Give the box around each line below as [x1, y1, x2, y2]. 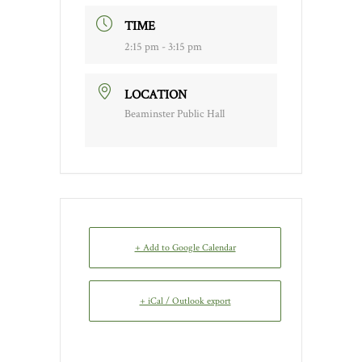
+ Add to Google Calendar [134, 241, 236, 254]
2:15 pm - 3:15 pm [124, 40, 202, 55]
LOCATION [124, 86, 187, 103]
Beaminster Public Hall [124, 106, 225, 121]
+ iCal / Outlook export [139, 294, 231, 307]
